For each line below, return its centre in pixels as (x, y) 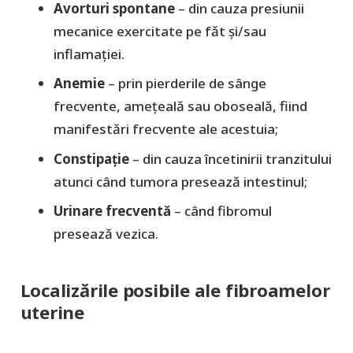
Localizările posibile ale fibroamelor (175, 290)
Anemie (79, 84)
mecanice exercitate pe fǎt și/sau (160, 31)
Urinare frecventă (112, 211)
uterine (52, 312)
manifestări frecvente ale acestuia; (166, 129)
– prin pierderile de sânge (186, 84)
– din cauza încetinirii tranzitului (232, 158)
